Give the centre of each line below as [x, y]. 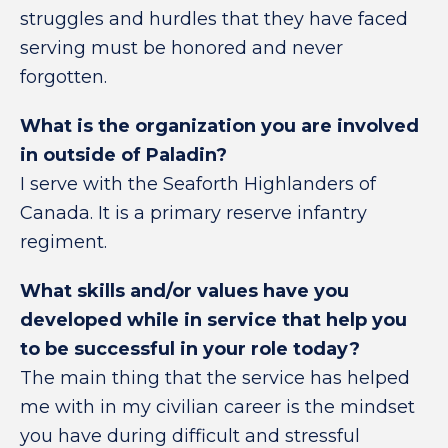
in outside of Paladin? [123, 155]
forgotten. [63, 77]
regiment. [63, 242]
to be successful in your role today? [190, 349]
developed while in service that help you [213, 320]
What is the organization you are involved [219, 126]
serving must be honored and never [181, 48]
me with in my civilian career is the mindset [217, 407]
